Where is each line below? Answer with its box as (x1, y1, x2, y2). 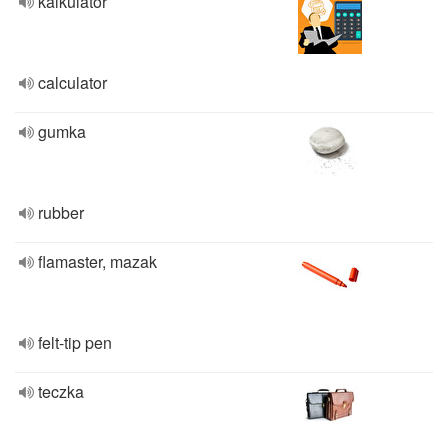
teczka (38, 380, 84, 403)
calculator (38, 71, 107, 94)
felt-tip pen (38, 331, 112, 354)
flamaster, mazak (38, 250, 157, 273)
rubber (38, 201, 84, 224)
